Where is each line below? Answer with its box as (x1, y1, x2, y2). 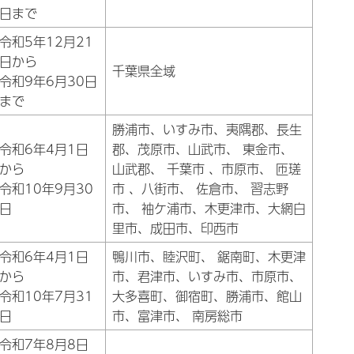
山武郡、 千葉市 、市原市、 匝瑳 (112, 158, 301, 179)
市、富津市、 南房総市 (112, 305, 243, 326)
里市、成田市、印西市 (112, 217, 239, 238)
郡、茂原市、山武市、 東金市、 (112, 138, 293, 159)
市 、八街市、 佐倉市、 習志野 (112, 178, 288, 198)
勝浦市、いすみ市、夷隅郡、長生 (112, 119, 302, 139)
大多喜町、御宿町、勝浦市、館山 (112, 285, 302, 306)
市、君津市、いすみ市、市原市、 (112, 265, 302, 286)
